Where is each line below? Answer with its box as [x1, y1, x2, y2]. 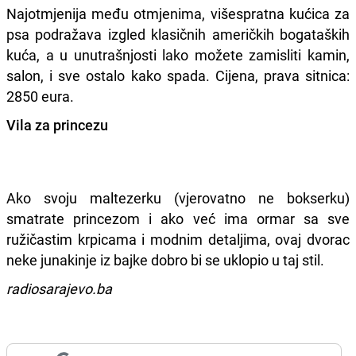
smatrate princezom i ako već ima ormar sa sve [6, 208, 350, 228]
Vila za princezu [6, 114, 108, 134]
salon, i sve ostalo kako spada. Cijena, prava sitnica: [6, 65, 350, 85]
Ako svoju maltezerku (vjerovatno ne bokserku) [6, 188, 350, 207]
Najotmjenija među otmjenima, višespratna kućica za [6, 3, 350, 23]
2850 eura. [6, 86, 74, 106]
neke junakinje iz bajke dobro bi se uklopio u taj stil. [6, 250, 324, 269]
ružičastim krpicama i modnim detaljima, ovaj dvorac [6, 229, 350, 249]
